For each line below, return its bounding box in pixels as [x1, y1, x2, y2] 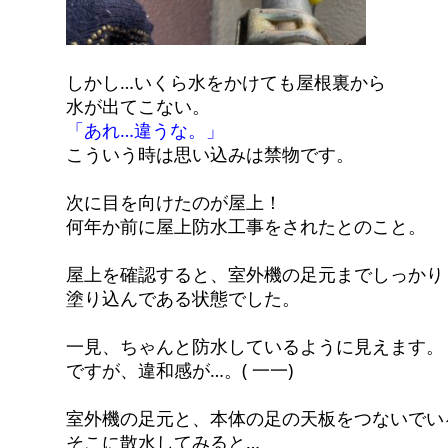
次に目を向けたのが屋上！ [66, 189, 283, 214]
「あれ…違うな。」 [66, 117, 225, 142]
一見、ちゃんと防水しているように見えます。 [66, 334, 445, 359]
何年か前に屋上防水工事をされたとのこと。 [66, 213, 427, 238]
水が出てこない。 [66, 93, 211, 118]
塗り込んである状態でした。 [66, 285, 301, 310]
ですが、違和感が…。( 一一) [66, 358, 294, 383]
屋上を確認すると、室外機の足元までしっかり [66, 261, 445, 286]
